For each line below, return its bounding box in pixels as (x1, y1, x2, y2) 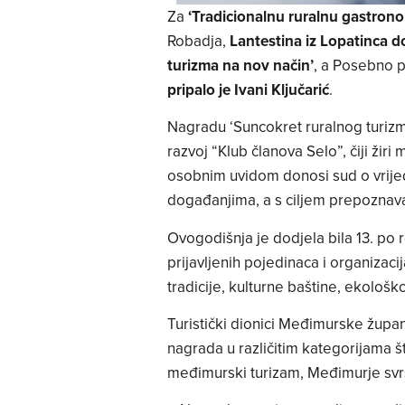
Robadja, (166, 29, 230, 52)
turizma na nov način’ (166, 53, 314, 76)
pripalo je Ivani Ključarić (166, 78, 329, 100)
